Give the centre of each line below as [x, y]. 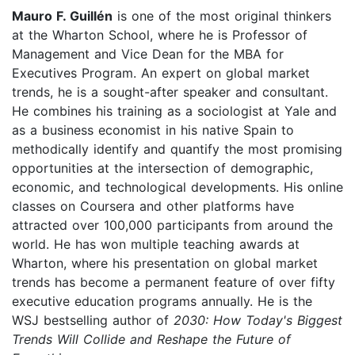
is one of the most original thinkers [222, 15]
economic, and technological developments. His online [177, 187]
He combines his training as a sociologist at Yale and [174, 111]
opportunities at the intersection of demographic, [162, 168]
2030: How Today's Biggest [258, 320]
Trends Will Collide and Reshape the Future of [151, 339]
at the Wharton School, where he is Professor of [160, 34]
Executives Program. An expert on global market [161, 73]
